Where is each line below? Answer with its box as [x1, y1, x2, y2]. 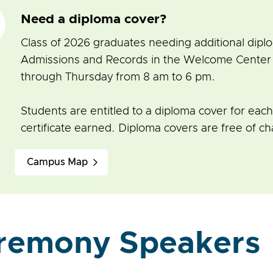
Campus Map [27, 157, 88, 168]
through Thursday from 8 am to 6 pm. [21, 72, 218, 83]
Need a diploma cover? [21, 13, 166, 26]
